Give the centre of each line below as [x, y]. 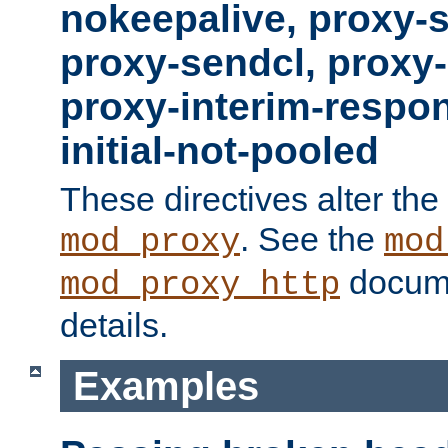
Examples [165, 385]
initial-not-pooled [219, 150]
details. [114, 324]
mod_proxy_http [200, 284]
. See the [312, 238]
